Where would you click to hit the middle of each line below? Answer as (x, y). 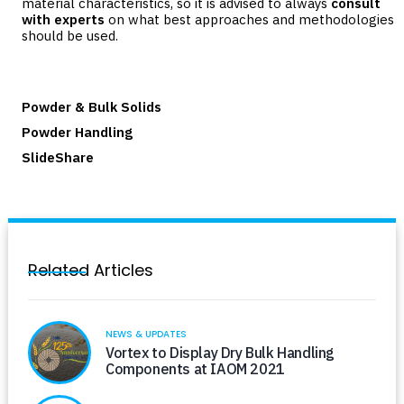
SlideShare (58, 157)
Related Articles (91, 270)
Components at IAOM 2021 (195, 369)
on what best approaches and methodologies (249, 19)
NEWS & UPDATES (146, 335)
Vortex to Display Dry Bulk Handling (220, 353)
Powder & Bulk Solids (92, 106)
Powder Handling (77, 132)
